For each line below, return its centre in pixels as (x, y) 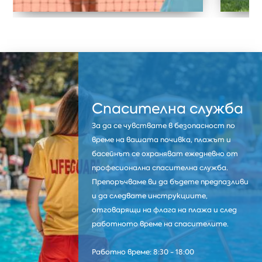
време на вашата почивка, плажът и (161, 140)
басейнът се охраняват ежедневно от (165, 154)
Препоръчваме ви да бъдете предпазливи (170, 182)
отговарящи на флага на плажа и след (164, 210)
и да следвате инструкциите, (149, 196)
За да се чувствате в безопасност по (163, 126)
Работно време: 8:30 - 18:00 (143, 252)
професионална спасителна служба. (160, 168)
